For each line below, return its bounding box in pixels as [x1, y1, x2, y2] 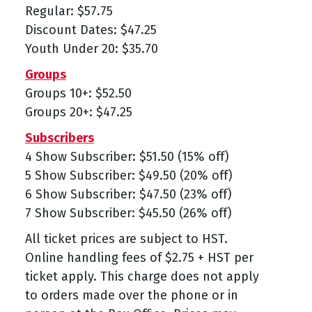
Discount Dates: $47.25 [24, 22, 157, 38]
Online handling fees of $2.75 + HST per [24, 250, 253, 266]
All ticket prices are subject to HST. [24, 231, 228, 247]
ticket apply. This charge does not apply [24, 269, 259, 285]
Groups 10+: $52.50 [24, 86, 132, 102]
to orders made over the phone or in [24, 288, 238, 304]
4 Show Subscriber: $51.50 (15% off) [24, 149, 229, 165]
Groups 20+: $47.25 [24, 104, 132, 120]
